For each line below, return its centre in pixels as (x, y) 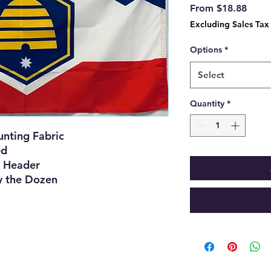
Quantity (207, 104)
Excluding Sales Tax (230, 24)
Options (206, 50)
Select (211, 75)
